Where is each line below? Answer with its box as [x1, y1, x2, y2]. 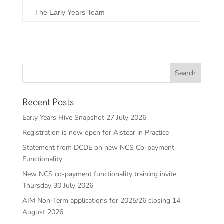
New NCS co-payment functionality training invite [22, 169, 176, 179]
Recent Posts [22, 96, 74, 108]
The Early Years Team [34, 8, 105, 17]
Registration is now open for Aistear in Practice [22, 128, 169, 138]
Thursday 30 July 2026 [22, 181, 93, 191]
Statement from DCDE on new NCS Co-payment [22, 143, 174, 153]
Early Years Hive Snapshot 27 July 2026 [22, 113, 146, 123]
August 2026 [22, 207, 63, 217]
